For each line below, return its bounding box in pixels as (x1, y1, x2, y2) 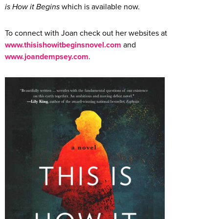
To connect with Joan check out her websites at (5, 28, 167, 39)
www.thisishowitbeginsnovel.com (5, 40, 121, 50)
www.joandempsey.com (5, 52, 88, 62)
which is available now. (60, 2, 140, 12)
